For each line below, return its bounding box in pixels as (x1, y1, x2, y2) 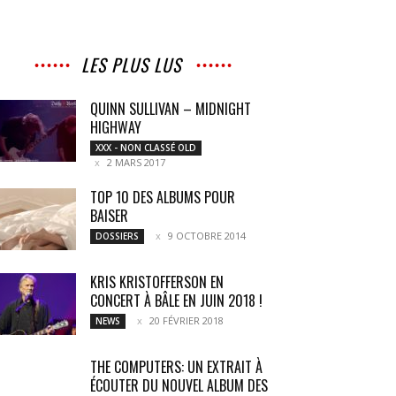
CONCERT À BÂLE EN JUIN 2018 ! (90, 290, 263, 311)
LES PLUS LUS (80, 51, 181, 78)
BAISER (90, 205, 128, 226)
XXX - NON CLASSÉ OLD (95, 141, 196, 154)
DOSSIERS (95, 230, 139, 242)
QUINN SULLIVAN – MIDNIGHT (90, 98, 251, 119)
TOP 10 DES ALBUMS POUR (90, 187, 235, 208)
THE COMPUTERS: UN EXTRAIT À (90, 356, 263, 377)
